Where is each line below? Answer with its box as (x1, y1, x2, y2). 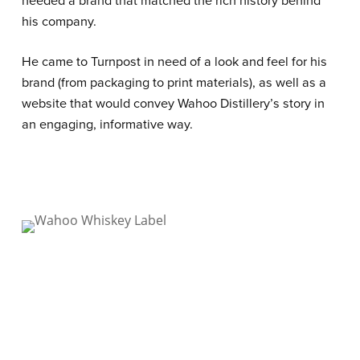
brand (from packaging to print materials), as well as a (21, 72, 326, 92)
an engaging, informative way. (21, 114, 193, 133)
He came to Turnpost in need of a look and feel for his (21, 51, 327, 71)
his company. (21, 10, 96, 30)
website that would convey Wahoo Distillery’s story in (21, 93, 325, 112)
